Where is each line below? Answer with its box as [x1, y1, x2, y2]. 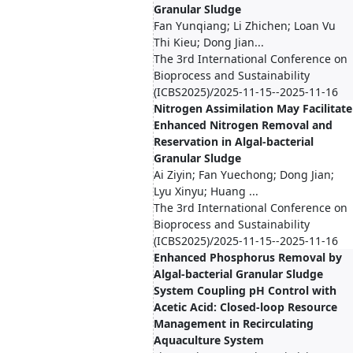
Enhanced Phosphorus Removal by [154, 250, 342, 265]
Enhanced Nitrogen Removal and [154, 117, 333, 132]
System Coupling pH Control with [154, 283, 336, 298]
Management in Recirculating [154, 316, 314, 331]
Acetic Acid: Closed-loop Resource [154, 299, 337, 314]
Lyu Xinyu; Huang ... [154, 184, 258, 199]
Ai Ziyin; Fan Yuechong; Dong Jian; [154, 167, 334, 182]
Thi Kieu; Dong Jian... [154, 35, 264, 50]
